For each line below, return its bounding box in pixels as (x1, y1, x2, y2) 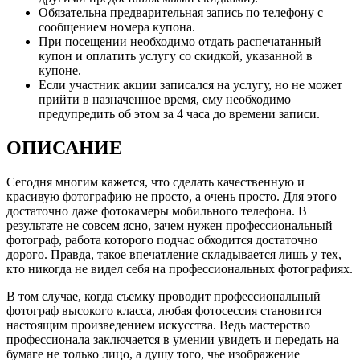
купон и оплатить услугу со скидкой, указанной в (39, 48, 313, 63)
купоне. (39, 63, 81, 77)
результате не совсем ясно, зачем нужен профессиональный (6, 218, 333, 232)
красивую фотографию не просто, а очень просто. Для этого (6, 189, 337, 203)
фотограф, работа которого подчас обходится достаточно (6, 232, 317, 247)
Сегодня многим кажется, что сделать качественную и (6, 174, 305, 189)
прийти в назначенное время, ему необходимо (39, 92, 291, 106)
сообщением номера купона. (39, 19, 195, 34)
